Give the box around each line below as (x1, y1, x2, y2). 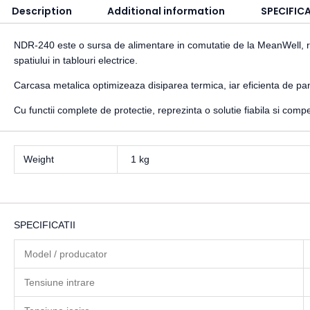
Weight (23, 154, 54, 165)
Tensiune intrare (24, 276, 95, 288)
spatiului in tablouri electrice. (14, 55, 138, 66)
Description (11, 4, 72, 19)
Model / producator (24, 248, 107, 259)
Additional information (107, 4, 226, 19)
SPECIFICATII (14, 219, 75, 231)
